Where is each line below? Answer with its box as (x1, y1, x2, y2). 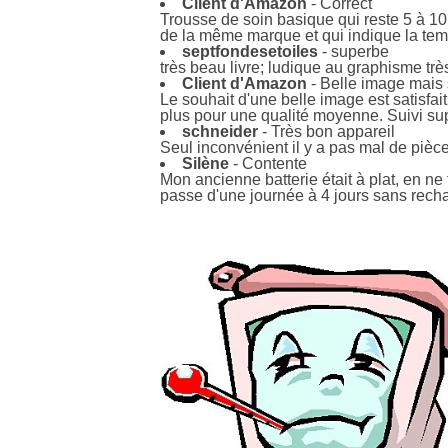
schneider (182, 123, 258, 140)
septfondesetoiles (182, 43, 318, 60)
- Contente (229, 155, 307, 172)
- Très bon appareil (258, 123, 395, 140)
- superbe (318, 43, 389, 60)
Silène (182, 155, 229, 172)
